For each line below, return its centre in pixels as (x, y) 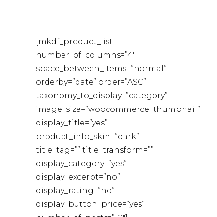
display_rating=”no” (75, 191)
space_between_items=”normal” (101, 69)
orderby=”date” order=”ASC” (91, 82)
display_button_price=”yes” (90, 204)
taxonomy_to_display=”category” (102, 96)
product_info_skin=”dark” (87, 136)
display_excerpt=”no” (78, 177)
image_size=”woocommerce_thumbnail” (118, 109)
